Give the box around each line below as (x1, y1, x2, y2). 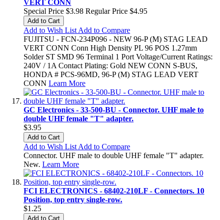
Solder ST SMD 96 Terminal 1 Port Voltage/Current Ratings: (24, 52, 213, 61)
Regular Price (85, 6, 128, 15)
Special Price (24, 6, 64, 15)
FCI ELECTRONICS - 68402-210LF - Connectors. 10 (24, 186, 204, 195)
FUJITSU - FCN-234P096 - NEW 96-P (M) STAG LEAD (24, 34, 208, 43)
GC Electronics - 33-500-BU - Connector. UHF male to (24, 105, 204, 114)
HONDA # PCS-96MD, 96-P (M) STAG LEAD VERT (24, 70, 198, 79)
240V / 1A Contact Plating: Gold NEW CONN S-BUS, (24, 61, 197, 70)
